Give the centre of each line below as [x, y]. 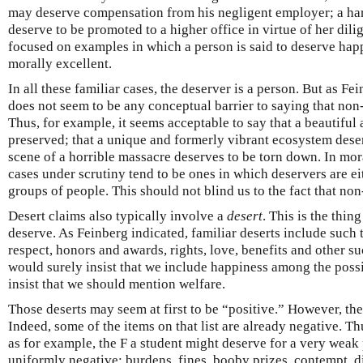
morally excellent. [60, 64]
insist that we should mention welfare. [117, 284]
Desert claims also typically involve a [117, 216]
